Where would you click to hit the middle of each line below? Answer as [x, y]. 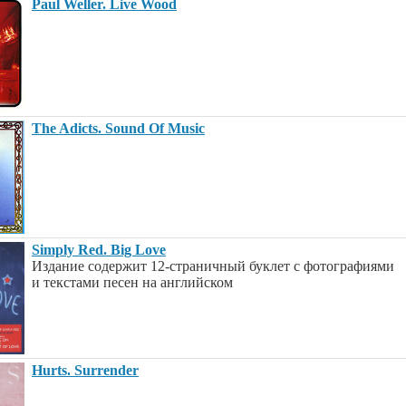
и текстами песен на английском [132, 282]
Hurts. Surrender [85, 370]
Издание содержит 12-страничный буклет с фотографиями [213, 266]
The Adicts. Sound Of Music [118, 128]
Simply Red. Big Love [99, 250]
